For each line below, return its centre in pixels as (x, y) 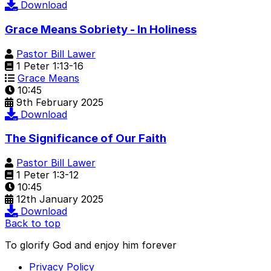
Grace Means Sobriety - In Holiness (101, 29)
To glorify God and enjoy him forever (91, 245)
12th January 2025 (60, 199)
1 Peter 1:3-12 (46, 175)
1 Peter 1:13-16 (48, 66)
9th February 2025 (60, 102)
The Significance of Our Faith (86, 139)
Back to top (33, 223)
